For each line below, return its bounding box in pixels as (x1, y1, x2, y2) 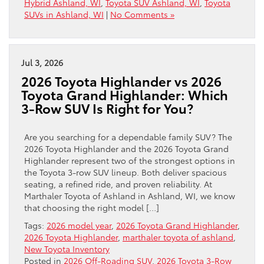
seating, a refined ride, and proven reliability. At (24, 177, 212, 190)
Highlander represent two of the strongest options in (24, 154, 235, 166)
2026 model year (47, 219, 111, 231)
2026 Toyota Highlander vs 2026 (21, 71, 222, 90)
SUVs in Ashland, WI (24, 8, 104, 20)
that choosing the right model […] (24, 201, 159, 213)
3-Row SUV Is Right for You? (21, 98, 196, 117)
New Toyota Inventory (24, 242, 110, 255)
